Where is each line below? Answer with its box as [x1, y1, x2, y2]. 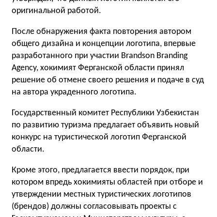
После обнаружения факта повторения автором [12, 27, 191, 36]
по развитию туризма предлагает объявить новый [12, 121, 199, 130]
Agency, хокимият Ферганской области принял [12, 63, 184, 73]
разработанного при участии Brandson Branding [12, 51, 187, 61]
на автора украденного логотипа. [12, 88, 137, 97]
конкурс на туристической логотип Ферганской [12, 133, 186, 142]
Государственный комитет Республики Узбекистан [12, 108, 199, 118]
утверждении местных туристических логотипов [12, 190, 191, 199]
